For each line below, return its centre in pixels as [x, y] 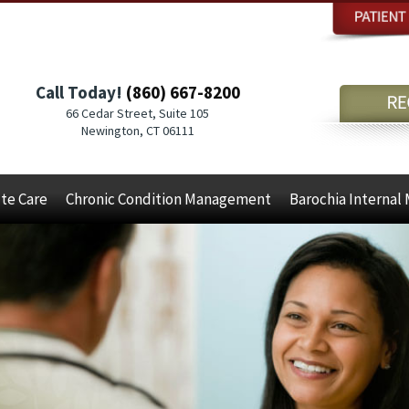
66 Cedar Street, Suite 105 [137, 113]
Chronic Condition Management [168, 199]
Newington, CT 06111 [137, 131]
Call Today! [80, 92]
